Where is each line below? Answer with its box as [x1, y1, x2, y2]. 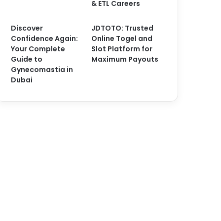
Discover [11, 23, 43, 33]
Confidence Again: [11, 34, 78, 43]
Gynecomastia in [11, 65, 74, 74]
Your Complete [11, 44, 66, 54]
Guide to [11, 54, 43, 64]
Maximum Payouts [91, 54, 159, 64]
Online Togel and [91, 34, 153, 43]
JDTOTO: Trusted [91, 23, 154, 33]
